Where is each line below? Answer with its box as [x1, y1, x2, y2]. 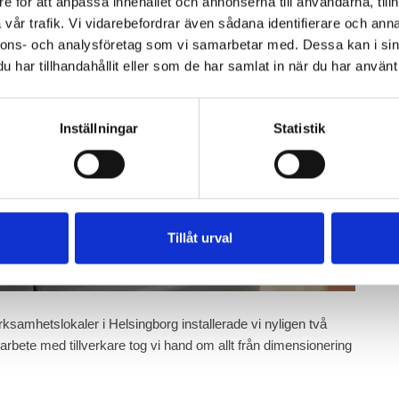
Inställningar [59, 120, 139, 136]
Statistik [273, 120, 325, 136]
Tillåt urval [167, 230, 232, 246]
